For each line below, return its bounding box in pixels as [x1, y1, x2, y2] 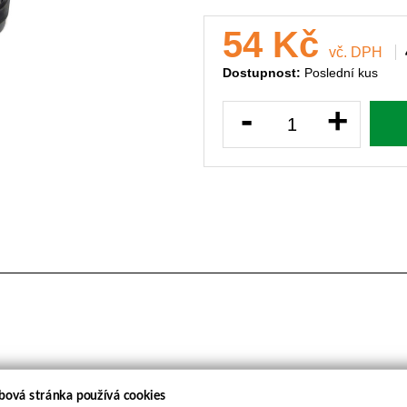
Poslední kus [304, 65, 378, 80]
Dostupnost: [223, 65, 304, 80]
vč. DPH [329, 45, 382, 60]
